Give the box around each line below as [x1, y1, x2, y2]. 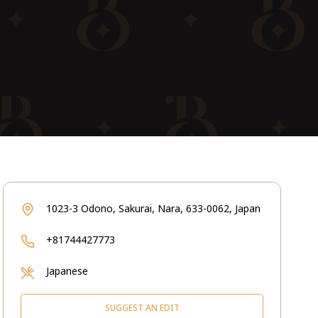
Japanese [46, 264, 88, 278]
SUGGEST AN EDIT [104, 302, 180, 314]
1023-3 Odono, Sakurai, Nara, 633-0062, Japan [46, 202, 261, 215]
